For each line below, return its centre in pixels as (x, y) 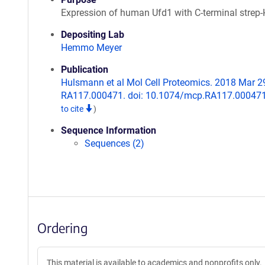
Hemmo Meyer (91, 48)
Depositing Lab (93, 35)
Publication (85, 70)
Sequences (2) (114, 143)
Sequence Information (109, 130)
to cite (73, 109)
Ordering (62, 228)
